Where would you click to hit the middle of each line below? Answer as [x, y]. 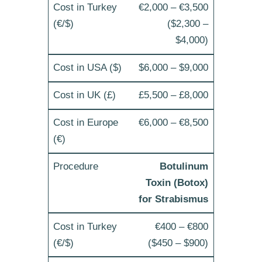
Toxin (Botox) [177, 183]
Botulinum [184, 167]
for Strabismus [174, 199]
